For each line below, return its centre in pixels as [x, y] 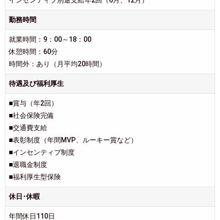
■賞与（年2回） [33, 103]
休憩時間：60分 [33, 51]
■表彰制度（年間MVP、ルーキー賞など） [73, 140]
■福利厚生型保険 [35, 177]
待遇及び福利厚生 [36, 83]
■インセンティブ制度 [42, 152]
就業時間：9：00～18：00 [50, 39]
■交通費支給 [28, 127]
